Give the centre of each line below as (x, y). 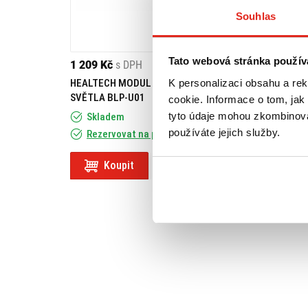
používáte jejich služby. (224, 132)
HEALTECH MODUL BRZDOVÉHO (140, 83)
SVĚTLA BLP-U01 (108, 98)
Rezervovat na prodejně (139, 134)
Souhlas (256, 16)
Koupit (119, 165)
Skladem (106, 117)
